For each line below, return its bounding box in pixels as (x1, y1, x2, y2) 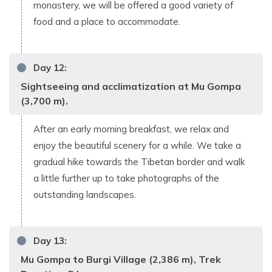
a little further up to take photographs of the (33, 172, 219, 184)
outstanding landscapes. (33, 188, 138, 200)
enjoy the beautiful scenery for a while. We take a (33, 139, 241, 151)
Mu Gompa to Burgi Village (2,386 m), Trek (21, 253, 221, 265)
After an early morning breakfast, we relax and (33, 123, 229, 135)
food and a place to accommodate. (33, 15, 180, 27)
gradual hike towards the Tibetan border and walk (33, 155, 245, 168)
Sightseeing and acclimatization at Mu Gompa (21, 80, 241, 92)
